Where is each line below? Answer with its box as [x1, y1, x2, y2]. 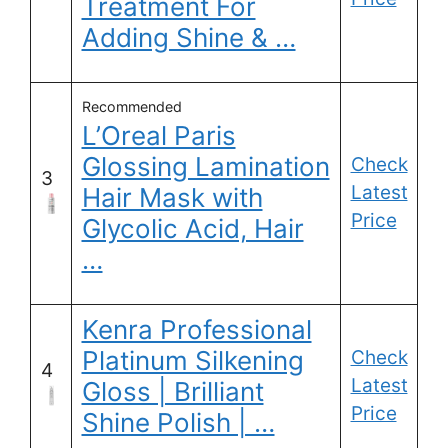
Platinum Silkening [81, 345, 304, 377]
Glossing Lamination [81, 151, 330, 183]
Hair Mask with [81, 182, 263, 214]
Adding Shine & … [81, 22, 296, 54]
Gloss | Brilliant [81, 376, 264, 408]
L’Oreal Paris [81, 120, 236, 152]
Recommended [81, 98, 182, 116]
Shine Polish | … [81, 407, 275, 439]
